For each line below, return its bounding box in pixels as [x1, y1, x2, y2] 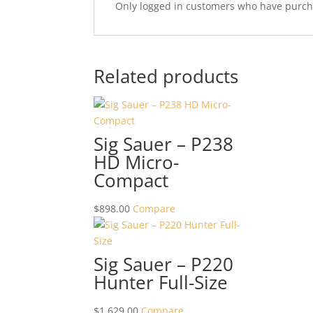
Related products [94, 64, 239, 89]
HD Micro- [94, 150, 180, 175]
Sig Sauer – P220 [94, 252, 234, 277]
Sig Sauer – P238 [94, 131, 234, 156]
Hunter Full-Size [94, 270, 228, 295]
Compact [94, 168, 169, 193]
